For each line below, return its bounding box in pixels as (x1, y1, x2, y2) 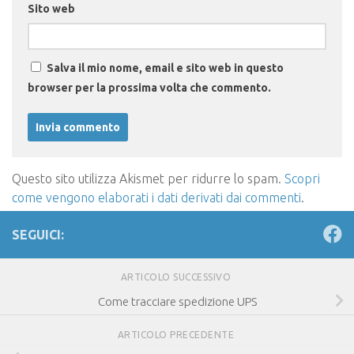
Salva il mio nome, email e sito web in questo (47, 61, 284, 74)
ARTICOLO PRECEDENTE (117, 329, 237, 340)
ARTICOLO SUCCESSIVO (120, 271, 234, 282)
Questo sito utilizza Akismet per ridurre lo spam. (12, 171, 284, 186)
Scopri (284, 171, 320, 186)
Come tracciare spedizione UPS (97, 294, 257, 308)
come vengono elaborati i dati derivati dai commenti (12, 190, 301, 205)
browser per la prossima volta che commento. (28, 81, 271, 94)
